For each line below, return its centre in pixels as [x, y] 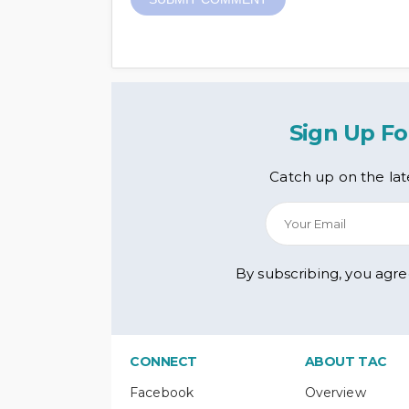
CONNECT [164, 362]
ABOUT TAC [346, 362]
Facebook [162, 393]
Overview [335, 393]
